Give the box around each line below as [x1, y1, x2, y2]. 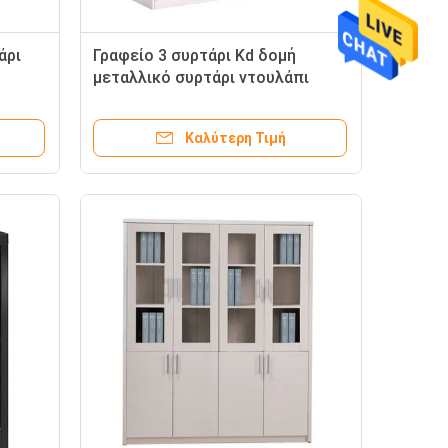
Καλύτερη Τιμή [184, 130, 286, 146]
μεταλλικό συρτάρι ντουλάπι [93, 68, 309, 87]
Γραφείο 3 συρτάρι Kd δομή [93, 46, 296, 65]
